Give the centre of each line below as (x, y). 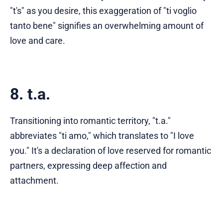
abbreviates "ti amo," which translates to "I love (102, 135)
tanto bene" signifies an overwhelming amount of (107, 25)
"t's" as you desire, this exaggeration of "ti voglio (103, 10)
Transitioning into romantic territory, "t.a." (90, 120)
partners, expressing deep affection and (88, 165)
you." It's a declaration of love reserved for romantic (111, 150)
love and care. (38, 40)
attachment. (34, 180)
